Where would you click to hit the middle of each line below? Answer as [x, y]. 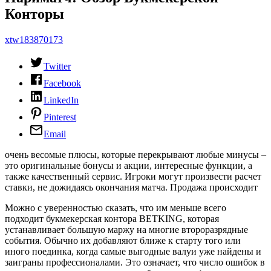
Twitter [57, 66]
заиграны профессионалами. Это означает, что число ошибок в [135, 262]
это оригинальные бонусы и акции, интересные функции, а [129, 165]
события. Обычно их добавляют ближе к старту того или [123, 240]
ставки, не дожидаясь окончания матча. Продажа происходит [131, 187]
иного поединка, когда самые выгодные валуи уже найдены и [133, 251]
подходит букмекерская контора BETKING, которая [112, 218]
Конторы [34, 14]
